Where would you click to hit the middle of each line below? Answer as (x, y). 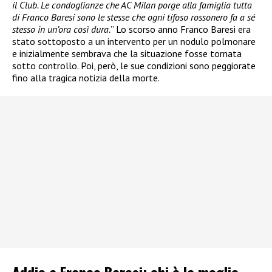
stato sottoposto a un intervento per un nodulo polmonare (134, 41)
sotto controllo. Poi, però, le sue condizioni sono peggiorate (134, 65)
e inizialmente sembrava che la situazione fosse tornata (127, 53)
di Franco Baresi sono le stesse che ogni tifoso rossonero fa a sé (134, 17)
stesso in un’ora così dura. (61, 29)
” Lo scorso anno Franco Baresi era (181, 29)
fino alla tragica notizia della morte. (86, 77)
